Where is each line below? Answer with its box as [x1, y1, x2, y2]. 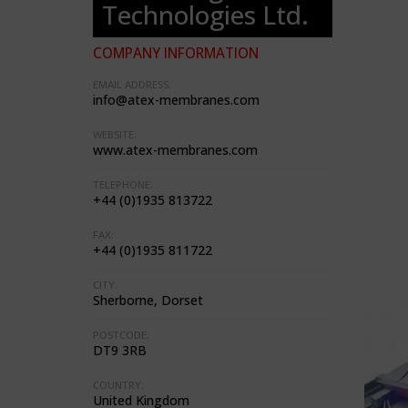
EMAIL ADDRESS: [93, 77, 171, 91]
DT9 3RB [93, 342, 147, 359]
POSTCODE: [93, 328, 149, 342]
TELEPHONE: [93, 178, 153, 191]
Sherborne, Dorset [93, 291, 203, 309]
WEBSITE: [93, 127, 137, 141]
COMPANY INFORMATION [93, 44, 259, 63]
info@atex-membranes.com [93, 91, 260, 108]
